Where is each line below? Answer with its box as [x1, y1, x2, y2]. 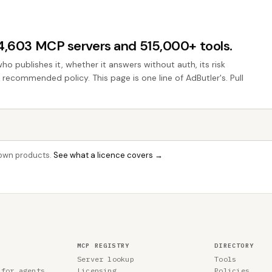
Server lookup [76, 254, 134, 263]
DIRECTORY [214, 242, 254, 250]
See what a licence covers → [53, 150, 163, 160]
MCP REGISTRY [76, 242, 130, 250]
